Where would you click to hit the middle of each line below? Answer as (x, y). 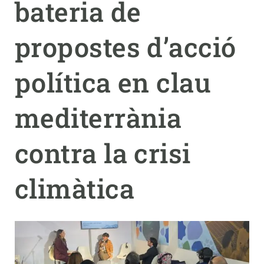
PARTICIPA (31, 27)
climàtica (75, 188)
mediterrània (98, 118)
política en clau (113, 82)
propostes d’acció (126, 47)
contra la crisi (103, 153)
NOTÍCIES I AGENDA (48, 55)
